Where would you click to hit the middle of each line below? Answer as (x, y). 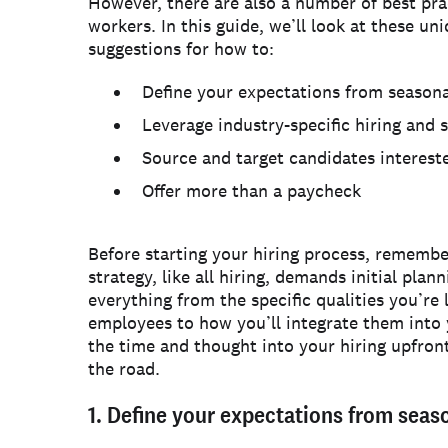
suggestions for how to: (181, 48)
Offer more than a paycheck (251, 190)
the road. (124, 368)
